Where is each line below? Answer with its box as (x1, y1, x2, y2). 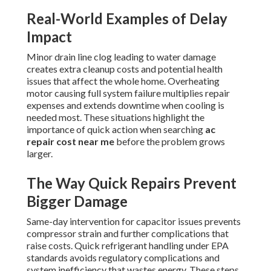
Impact (27, 28, 72, 46)
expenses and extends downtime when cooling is (27, 99, 224, 111)
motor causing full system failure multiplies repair (27, 87, 230, 99)
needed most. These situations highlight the (27, 111, 204, 123)
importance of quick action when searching (27, 123, 205, 135)
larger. (27, 148, 53, 160)
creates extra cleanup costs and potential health (27, 63, 223, 75)
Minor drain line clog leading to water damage (27, 51, 216, 63)
